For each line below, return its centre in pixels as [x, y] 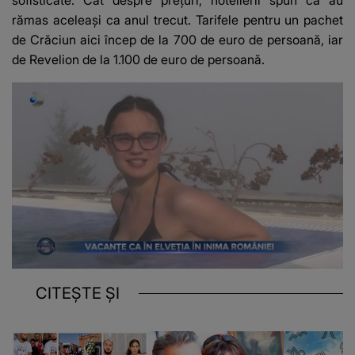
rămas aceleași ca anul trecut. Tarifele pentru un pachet [177, 20]
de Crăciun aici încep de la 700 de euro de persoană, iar [177, 40]
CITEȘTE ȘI [78, 294]
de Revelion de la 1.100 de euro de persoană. [138, 60]
